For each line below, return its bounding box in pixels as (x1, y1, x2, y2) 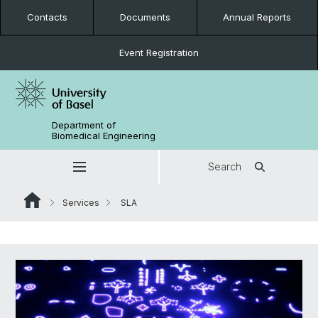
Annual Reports (223, 11, 292, 23)
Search (208, 160, 241, 172)
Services (62, 197, 99, 208)
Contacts (26, 11, 67, 23)
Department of (52, 119, 116, 131)
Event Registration (119, 47, 199, 58)
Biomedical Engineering (52, 130, 156, 141)
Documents (119, 11, 170, 23)
